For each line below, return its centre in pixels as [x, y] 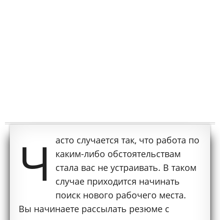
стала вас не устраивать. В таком [126, 167]
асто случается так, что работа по [128, 140]
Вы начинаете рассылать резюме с [94, 209]
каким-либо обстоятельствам [118, 154]
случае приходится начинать [118, 181]
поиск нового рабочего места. [121, 195]
